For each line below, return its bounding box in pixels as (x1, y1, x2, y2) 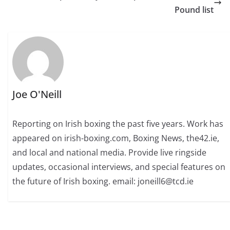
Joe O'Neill (12, 87, 62, 102)
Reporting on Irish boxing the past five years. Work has (12, 118, 224, 130)
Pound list (175, 4, 214, 15)
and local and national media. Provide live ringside (12, 147, 207, 159)
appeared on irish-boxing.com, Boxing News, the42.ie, (12, 132, 220, 144)
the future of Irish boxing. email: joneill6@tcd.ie (12, 176, 194, 187)
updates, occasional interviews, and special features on (12, 161, 226, 173)
